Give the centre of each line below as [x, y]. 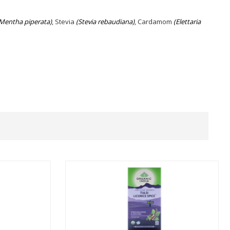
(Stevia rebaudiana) [105, 21]
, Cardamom [154, 21]
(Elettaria [187, 21]
